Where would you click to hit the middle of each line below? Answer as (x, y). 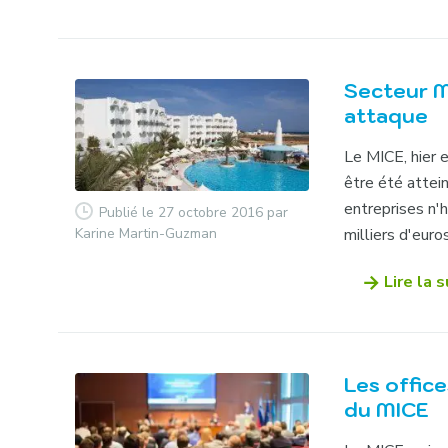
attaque (386, 116)
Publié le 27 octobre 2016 (181, 212)
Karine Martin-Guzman (146, 233)
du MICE (387, 410)
